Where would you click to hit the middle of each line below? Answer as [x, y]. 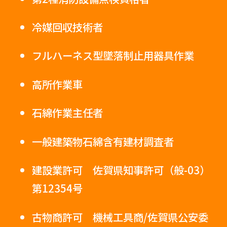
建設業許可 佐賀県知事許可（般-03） [121, 170]
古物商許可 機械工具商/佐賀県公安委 [120, 217]
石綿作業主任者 [68, 113]
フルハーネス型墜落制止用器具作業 [113, 55]
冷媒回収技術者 [68, 27]
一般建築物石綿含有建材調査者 [103, 141]
